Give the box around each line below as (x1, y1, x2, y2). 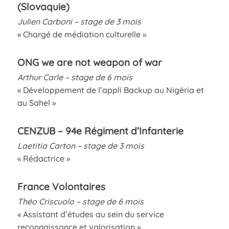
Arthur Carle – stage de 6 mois (17, 72, 132, 82)
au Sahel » (17, 97, 56, 108)
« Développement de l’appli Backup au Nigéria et (17, 84, 204, 95)
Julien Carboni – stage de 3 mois (17, 16, 141, 27)
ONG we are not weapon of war (17, 56, 162, 68)
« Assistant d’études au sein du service (17, 209, 164, 219)
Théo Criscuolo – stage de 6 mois (17, 196, 144, 207)
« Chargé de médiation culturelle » (17, 29, 146, 39)
